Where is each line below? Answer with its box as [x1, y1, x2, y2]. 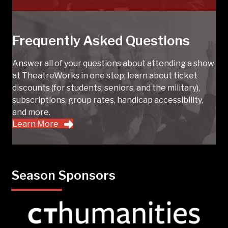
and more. [12, 107, 50, 117]
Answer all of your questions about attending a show [12, 58, 214, 68]
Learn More [12, 119, 59, 129]
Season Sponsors [11, 167, 116, 183]
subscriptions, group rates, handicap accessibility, [12, 95, 203, 105]
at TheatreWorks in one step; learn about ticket [12, 70, 197, 80]
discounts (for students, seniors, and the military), [12, 82, 200, 93]
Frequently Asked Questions [12, 32, 190, 48]
